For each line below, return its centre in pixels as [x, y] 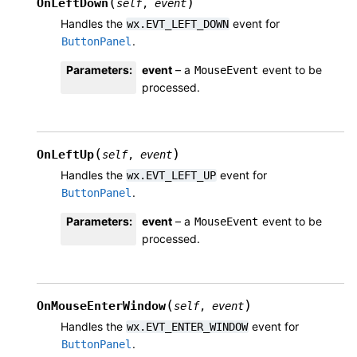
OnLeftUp [65, 154]
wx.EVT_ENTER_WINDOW [187, 326]
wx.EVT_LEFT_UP [171, 175]
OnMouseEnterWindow [101, 306]
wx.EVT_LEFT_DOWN [178, 24]
